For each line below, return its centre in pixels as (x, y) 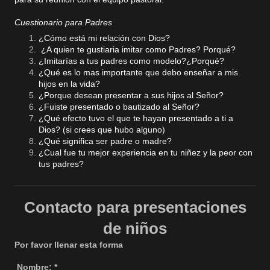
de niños (135, 229)
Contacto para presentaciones (135, 208)
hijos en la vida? (69, 84)
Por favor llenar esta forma (69, 245)
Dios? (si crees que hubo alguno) (102, 130)
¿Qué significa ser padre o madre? (105, 141)
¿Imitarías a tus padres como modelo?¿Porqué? (131, 61)
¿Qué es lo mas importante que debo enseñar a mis (138, 73)
